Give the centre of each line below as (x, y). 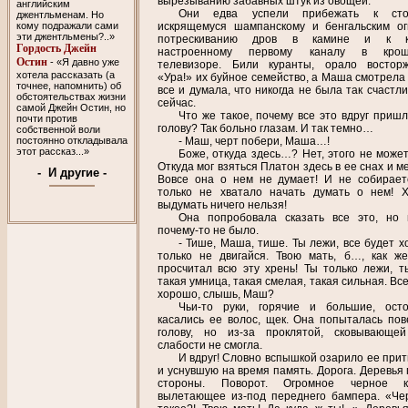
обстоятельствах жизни (71, 96)
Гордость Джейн (56, 48)
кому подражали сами (67, 25)
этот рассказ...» (52, 151)
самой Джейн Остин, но (71, 107)
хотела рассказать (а (65, 74)
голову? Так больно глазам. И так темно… (265, 129)
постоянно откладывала (71, 140)
